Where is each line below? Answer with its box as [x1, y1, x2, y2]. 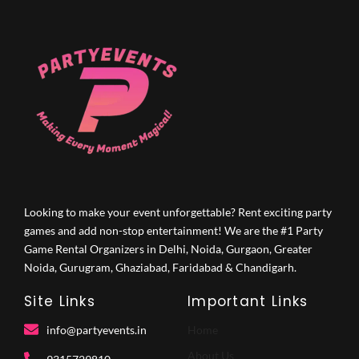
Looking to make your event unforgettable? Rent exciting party [24, 204, 332, 219]
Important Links [188, 291, 309, 311]
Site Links [24, 291, 95, 311]
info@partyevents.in [46, 322, 147, 337]
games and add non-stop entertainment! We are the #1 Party [24, 223, 323, 237]
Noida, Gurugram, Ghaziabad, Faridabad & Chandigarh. [24, 260, 296, 274]
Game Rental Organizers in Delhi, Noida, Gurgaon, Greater [24, 241, 313, 256]
